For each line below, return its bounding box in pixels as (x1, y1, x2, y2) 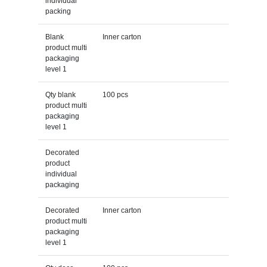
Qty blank (45, 90, 76, 99)
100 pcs (102, 90, 128, 99)
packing (45, 7, 71, 15)
